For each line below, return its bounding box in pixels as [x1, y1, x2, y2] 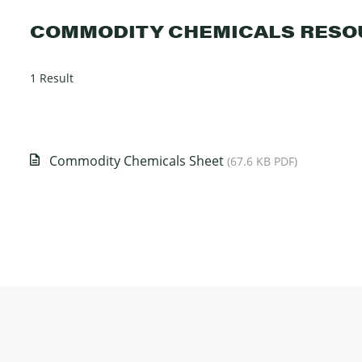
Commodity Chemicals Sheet [49, 151, 227, 170]
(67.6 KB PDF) [227, 153, 297, 169]
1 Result [30, 70, 74, 86]
